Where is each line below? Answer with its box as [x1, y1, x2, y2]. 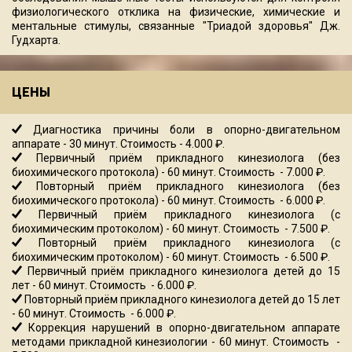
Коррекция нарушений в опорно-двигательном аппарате [22, 321, 340, 335]
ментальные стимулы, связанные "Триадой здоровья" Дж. [12, 20, 340, 33]
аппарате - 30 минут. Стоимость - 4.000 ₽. [12, 137, 225, 151]
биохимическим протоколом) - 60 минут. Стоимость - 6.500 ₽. [12, 251, 330, 264]
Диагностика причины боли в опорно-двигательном [22, 123, 340, 137]
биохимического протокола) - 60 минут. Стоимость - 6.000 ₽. [12, 194, 325, 207]
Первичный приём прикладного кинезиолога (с [22, 208, 340, 222]
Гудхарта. [12, 34, 60, 47]
